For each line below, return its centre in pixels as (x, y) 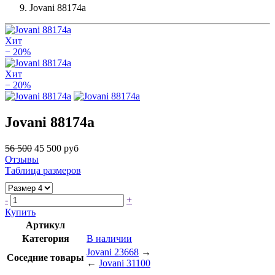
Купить (20, 212)
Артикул (45, 225)
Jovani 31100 (125, 263)
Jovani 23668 (113, 252)
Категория (45, 238)
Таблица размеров (43, 170)
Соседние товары (45, 257)
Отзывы (22, 159)
